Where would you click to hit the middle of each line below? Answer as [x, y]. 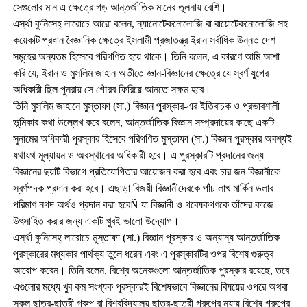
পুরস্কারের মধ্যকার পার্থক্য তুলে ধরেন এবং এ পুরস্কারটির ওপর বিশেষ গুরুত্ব [143, 254]
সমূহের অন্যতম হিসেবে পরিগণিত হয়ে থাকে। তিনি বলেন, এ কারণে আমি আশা [146, 56]
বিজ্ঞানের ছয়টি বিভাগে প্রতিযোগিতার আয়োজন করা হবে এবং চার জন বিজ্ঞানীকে [146, 171]
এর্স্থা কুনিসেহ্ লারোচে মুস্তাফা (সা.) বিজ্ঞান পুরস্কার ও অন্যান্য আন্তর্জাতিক [146, 237]
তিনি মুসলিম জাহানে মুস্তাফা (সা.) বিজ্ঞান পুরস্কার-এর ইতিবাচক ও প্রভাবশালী [146, 106]
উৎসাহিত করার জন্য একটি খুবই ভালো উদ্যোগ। [96, 221]
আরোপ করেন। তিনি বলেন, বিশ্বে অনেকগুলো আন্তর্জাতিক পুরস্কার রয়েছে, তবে [151, 270]
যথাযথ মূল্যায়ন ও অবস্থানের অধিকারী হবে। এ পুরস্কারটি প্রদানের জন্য [138, 155]
